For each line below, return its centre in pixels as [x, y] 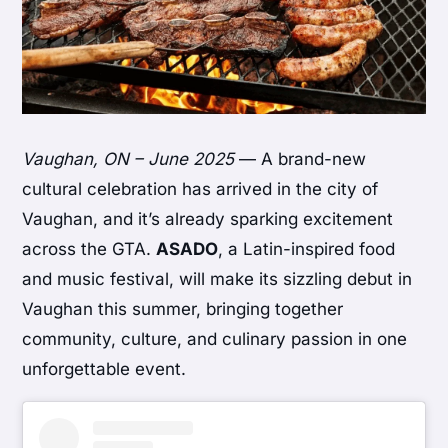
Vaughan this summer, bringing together [183, 308]
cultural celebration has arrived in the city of [200, 188]
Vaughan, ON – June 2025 [128, 158]
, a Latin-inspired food [307, 248]
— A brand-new [300, 158]
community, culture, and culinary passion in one [215, 338]
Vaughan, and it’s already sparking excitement [208, 218]
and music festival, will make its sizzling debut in [217, 278]
